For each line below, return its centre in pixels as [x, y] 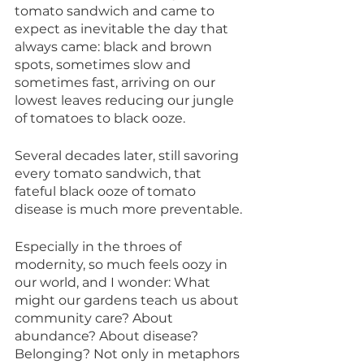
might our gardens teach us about [128, 301]
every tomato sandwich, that [110, 174]
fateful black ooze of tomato [107, 192]
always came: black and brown [115, 47]
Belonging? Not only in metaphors [129, 354]
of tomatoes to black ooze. [102, 119]
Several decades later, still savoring [128, 156]
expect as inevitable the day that [123, 29]
